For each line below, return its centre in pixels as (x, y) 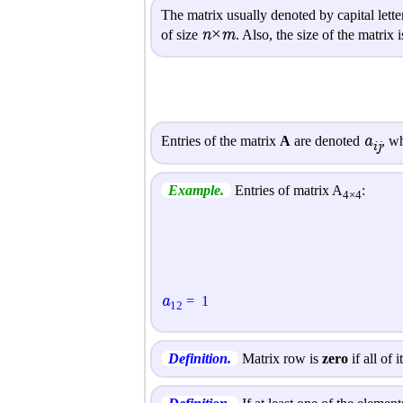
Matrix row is (280, 358)
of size (181, 35)
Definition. (200, 358)
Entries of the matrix (220, 140)
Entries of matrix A (287, 190)
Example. (196, 190)
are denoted (327, 140)
